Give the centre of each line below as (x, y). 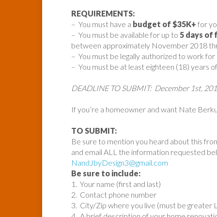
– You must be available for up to (125, 34)
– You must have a (102, 24)
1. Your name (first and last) (116, 184)
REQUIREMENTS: (103, 13)
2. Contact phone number (114, 194)
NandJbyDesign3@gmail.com (120, 162)
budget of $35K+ (164, 24)
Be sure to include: (106, 173)
